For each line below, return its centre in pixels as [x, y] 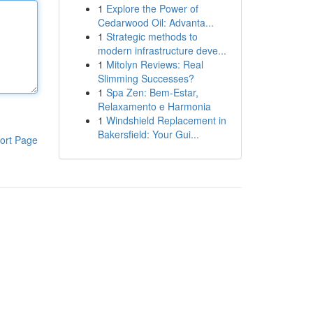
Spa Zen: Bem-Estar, [152, 92]
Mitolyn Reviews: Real [154, 64]
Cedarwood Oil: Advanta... [155, 22]
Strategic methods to [152, 36]
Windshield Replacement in [166, 120]
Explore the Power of [152, 8]
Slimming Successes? [146, 78]
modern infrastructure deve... [162, 50]
